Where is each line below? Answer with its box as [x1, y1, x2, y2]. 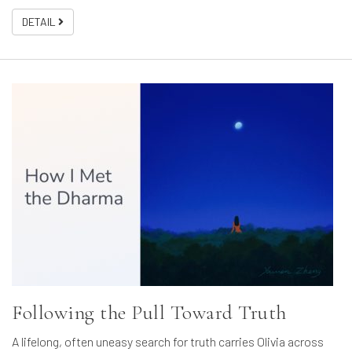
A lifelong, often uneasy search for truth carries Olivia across [12, 334, 324, 350]
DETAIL [22, 15, 58, 29]
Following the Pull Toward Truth [12, 300, 287, 325]
